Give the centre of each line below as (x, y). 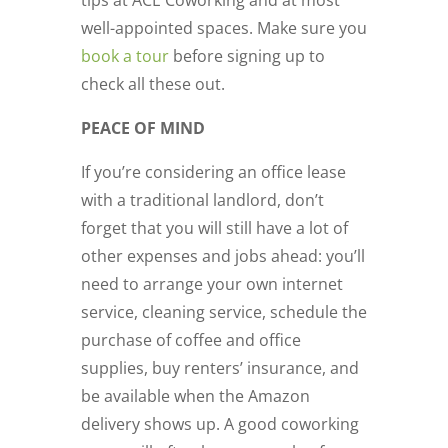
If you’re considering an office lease (213, 172)
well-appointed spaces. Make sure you (223, 28)
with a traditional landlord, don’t (202, 200)
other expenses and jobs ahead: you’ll (222, 256)
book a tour (124, 56)
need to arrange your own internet (211, 284)
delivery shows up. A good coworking (219, 424)
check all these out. (152, 84)
